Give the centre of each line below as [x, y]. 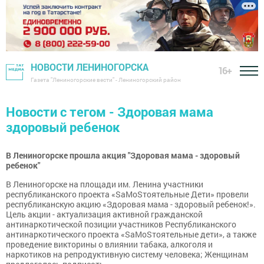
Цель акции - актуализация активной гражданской [104, 214]
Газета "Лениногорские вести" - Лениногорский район [106, 80]
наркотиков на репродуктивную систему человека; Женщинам [127, 255]
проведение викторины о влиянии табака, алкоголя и [109, 245]
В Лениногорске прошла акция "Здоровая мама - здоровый [123, 156]
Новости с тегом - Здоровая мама [110, 112]
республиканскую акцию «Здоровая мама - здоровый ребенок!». [131, 204]
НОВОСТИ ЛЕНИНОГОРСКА [90, 67]
